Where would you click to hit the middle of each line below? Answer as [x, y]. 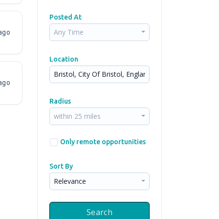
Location [64, 59]
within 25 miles [77, 116]
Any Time [69, 32]
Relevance [70, 181]
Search [99, 212]
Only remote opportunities [103, 142]
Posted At [66, 17]
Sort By [61, 166]
